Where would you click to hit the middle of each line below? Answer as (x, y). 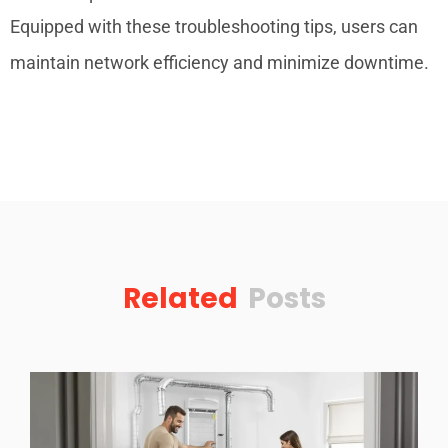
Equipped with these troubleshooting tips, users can (214, 26)
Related (180, 298)
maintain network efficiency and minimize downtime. (219, 62)
